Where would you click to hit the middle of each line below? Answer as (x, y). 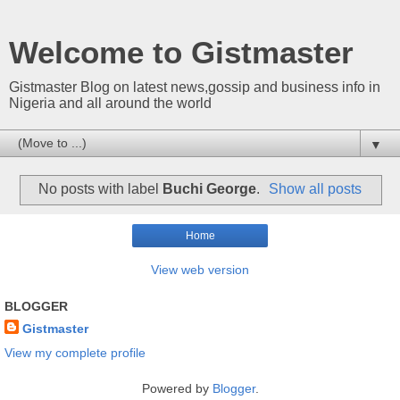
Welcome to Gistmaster (181, 53)
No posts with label (100, 188)
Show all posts (316, 188)
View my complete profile (75, 352)
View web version (200, 269)
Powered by (177, 388)
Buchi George (209, 188)
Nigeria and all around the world (110, 103)
